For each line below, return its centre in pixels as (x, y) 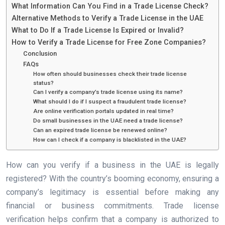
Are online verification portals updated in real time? (104, 111)
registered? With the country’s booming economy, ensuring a (113, 179)
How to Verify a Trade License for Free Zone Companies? (109, 43)
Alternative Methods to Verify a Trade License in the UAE (107, 19)
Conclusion (40, 54)
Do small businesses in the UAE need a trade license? (108, 121)
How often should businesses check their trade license (110, 74)
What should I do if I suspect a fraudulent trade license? (110, 102)
